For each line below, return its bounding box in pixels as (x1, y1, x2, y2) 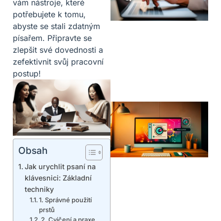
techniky (24, 184, 54, 193)
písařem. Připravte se (13, 33, 92, 43)
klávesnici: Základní (24, 173, 92, 182)
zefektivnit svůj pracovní (13, 57, 104, 67)
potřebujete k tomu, (13, 9, 86, 20)
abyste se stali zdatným (13, 21, 100, 32)
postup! (13, 69, 41, 79)
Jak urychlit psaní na (24, 162, 96, 171)
